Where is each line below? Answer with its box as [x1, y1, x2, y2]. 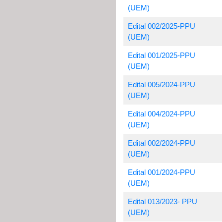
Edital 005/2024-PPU [127, 80, 195, 89]
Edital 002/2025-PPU [127, 22, 195, 30]
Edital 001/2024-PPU [127, 168, 195, 176]
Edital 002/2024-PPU [127, 139, 195, 147]
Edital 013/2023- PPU [127, 197, 197, 206]
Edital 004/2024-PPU [127, 110, 195, 118]
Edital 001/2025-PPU [127, 51, 195, 59]
